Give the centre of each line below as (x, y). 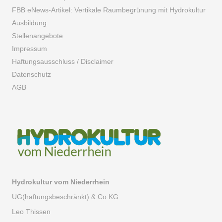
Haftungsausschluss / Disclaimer (62, 61)
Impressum (29, 48)
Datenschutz (31, 74)
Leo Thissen (31, 212)
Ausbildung (29, 23)
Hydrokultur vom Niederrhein (60, 182)
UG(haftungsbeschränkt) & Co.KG (65, 197)
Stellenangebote (37, 35)
